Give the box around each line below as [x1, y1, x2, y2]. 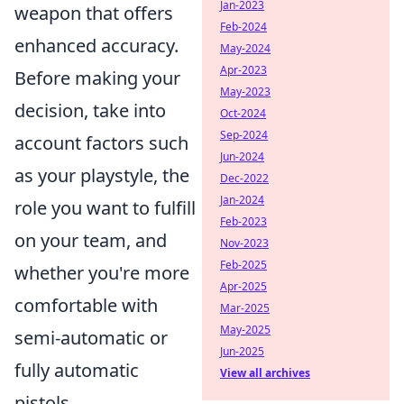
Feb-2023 [220, 214, 267, 229]
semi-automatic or [14, 326, 168, 350]
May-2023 [220, 84, 271, 99]
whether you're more [14, 261, 189, 285]
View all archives [220, 365, 310, 381]
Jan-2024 [220, 192, 264, 207]
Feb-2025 [220, 257, 267, 272]
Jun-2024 [220, 149, 264, 164]
